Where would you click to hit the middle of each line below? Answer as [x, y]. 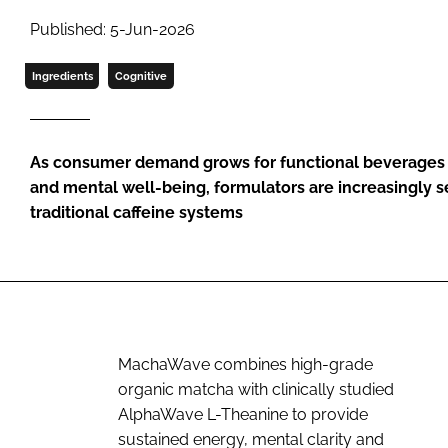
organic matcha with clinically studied [256, 389]
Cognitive [140, 75]
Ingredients [62, 75]
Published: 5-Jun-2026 [112, 29]
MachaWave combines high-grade [245, 364]
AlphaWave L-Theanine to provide [243, 414]
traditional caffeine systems [136, 212]
